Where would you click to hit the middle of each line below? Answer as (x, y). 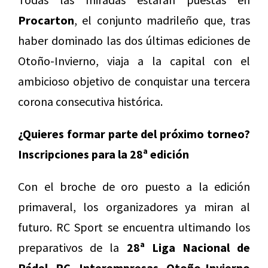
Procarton (46, 20)
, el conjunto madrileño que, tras (162, 20)
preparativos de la (72, 248)
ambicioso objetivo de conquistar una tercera (134, 81)
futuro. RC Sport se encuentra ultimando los (134, 227)
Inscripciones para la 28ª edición (103, 154)
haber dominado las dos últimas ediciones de (134, 41)
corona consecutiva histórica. (90, 102)
